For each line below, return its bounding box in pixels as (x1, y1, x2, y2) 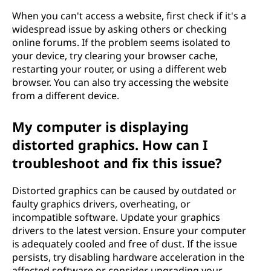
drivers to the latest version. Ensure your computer (12, 224, 246, 237)
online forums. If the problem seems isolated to (12, 36, 230, 49)
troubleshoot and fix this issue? (12, 154, 222, 172)
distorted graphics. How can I (12, 135, 208, 154)
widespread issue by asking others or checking (12, 22, 227, 36)
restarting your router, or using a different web (12, 62, 227, 76)
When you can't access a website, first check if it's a (12, 9, 246, 22)
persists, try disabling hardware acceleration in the (12, 250, 244, 264)
